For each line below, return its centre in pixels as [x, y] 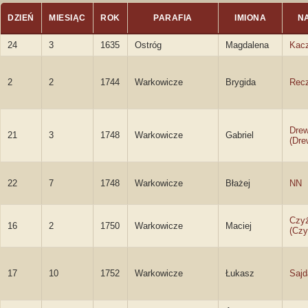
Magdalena [247, 45]
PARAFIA [173, 18]
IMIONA [250, 18]
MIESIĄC [67, 18]
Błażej [238, 183]
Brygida [241, 82]
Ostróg [148, 45]
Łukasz [240, 273]
